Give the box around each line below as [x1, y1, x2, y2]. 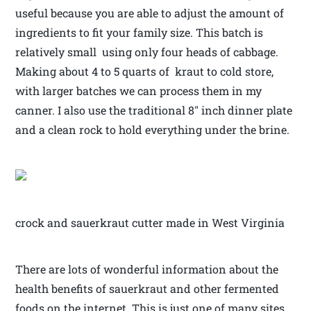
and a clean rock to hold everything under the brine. [15, 122, 290, 137]
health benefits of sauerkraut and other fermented [15, 281, 280, 296]
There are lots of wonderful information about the [15, 262, 279, 277]
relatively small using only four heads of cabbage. [15, 44, 279, 60]
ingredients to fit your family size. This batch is [15, 25, 264, 40]
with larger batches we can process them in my [15, 83, 262, 99]
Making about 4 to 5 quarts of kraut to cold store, [15, 64, 274, 79]
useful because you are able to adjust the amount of [15, 6, 285, 21]
